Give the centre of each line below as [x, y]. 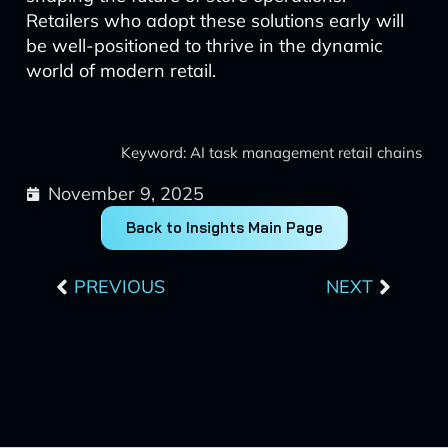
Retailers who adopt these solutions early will [214, 20]
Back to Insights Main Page [224, 227]
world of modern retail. [120, 70]
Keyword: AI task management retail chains [272, 152]
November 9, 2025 [125, 193]
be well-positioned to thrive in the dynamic [204, 45]
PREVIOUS [119, 286]
